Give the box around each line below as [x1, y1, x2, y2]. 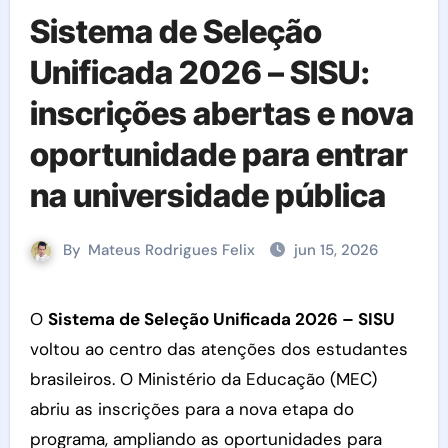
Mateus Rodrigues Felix [88, 240, 255, 260]
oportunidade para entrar [29, 135, 408, 174]
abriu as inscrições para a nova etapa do [29, 398, 354, 420]
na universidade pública [29, 176, 386, 215]
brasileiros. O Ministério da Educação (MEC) [29, 368, 377, 390]
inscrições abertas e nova [29, 94, 414, 133]
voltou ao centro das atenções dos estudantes [29, 338, 408, 360]
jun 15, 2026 [294, 240, 378, 260]
